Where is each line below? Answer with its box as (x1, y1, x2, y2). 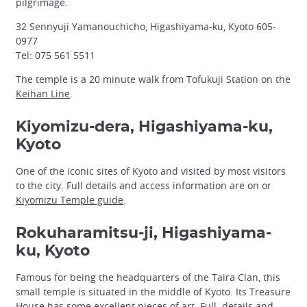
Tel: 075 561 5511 (16, 49, 95, 62)
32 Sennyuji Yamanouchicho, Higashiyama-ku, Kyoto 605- (16, 20, 276, 34)
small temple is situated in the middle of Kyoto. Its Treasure (16, 285, 291, 299)
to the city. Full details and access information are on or (16, 179, 271, 193)
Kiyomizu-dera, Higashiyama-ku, (16, 119, 273, 135)
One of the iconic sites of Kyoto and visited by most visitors (16, 164, 286, 178)
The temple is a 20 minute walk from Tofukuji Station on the (16, 73, 291, 86)
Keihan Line (16, 87, 70, 101)
